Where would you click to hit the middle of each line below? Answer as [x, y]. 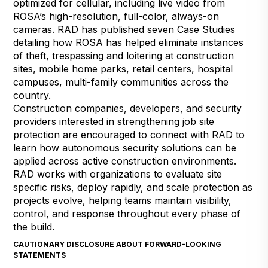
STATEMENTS [40, 255]
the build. [34, 226]
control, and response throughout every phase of [127, 213]
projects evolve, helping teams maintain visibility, [123, 200]
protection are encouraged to [82, 134]
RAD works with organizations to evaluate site [118, 174]
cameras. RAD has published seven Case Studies [124, 29]
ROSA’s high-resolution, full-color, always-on [116, 16]
